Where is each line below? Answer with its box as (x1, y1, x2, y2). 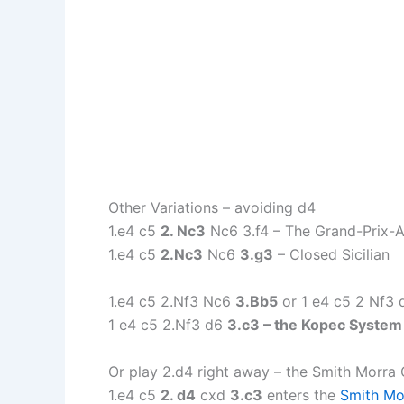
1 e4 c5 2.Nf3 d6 (108, 315, 227, 334)
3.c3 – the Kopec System (227, 315, 402, 334)
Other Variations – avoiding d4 (108, 197, 316, 216)
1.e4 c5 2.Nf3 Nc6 (108, 291, 235, 310)
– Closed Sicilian (273, 244, 390, 263)
